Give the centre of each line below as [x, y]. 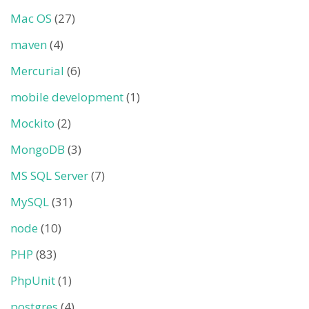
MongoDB [38, 149]
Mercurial [37, 71]
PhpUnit [33, 280]
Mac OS [31, 18]
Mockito [32, 123]
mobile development [67, 97]
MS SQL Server [49, 176]
